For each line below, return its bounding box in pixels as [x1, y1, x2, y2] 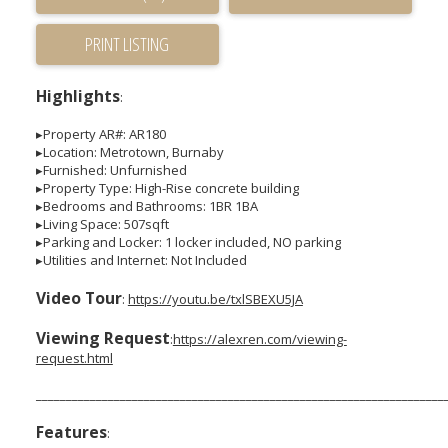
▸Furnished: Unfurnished [35, 161, 187, 180]
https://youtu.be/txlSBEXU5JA [127, 290, 303, 309]
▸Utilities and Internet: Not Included [35, 251, 247, 270]
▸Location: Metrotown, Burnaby [35, 143, 224, 162]
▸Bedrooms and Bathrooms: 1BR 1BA [35, 197, 258, 216]
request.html [35, 349, 113, 368]
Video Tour [35, 287, 122, 310]
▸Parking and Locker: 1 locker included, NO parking [35, 233, 341, 252]
